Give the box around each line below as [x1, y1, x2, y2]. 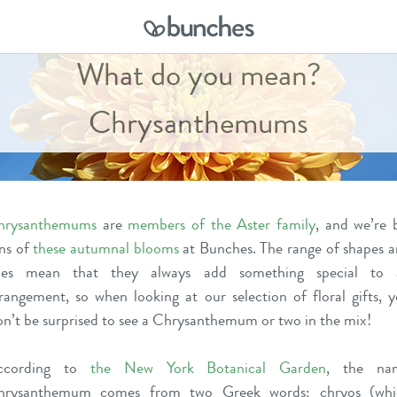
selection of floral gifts [231, 284, 378, 307]
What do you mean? [75, 51, 322, 97]
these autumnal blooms [33, 237, 179, 260]
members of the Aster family [128, 213, 316, 236]
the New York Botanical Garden [90, 356, 327, 379]
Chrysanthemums [89, 99, 308, 145]
